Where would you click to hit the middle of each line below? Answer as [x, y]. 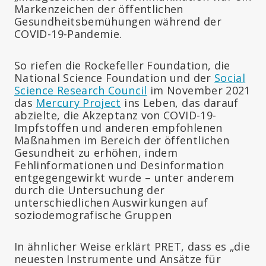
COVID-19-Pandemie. [68, 34]
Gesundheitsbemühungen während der [118, 21]
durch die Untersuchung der [90, 190]
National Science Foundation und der [114, 77]
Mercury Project [78, 102]
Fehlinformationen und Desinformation [119, 165]
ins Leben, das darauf [180, 102]
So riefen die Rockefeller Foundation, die [122, 65]
